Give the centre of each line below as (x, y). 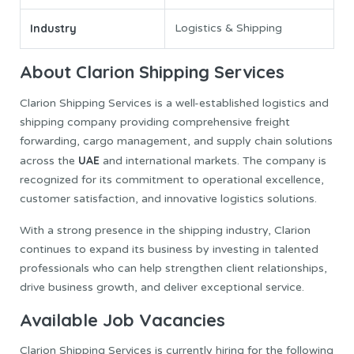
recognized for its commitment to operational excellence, (172, 179)
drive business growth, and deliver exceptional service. (162, 287)
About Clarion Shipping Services (152, 72)
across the (49, 160)
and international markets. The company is (215, 160)
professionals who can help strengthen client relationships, (173, 268)
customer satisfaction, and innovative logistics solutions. (168, 198)
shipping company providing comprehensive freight (155, 122)
